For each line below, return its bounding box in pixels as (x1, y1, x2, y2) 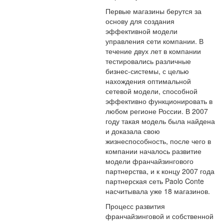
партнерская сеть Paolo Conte (105, 176, 204, 186)
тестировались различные (105, 56, 191, 66)
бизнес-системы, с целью (105, 66, 189, 76)
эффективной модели (105, 26, 177, 36)
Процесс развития (105, 201, 165, 211)
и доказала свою (105, 126, 160, 136)
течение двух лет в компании (105, 46, 201, 56)
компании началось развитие (105, 146, 201, 156)
